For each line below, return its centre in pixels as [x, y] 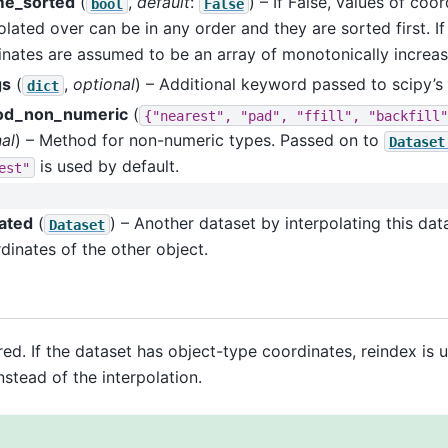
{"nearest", [187, 115]
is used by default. [106, 166]
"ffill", [327, 115]
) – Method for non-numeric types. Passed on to [199, 140]
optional [103, 84]
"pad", [263, 115]
